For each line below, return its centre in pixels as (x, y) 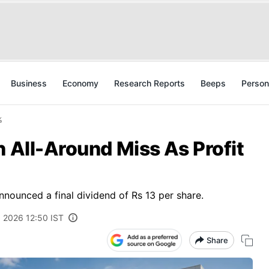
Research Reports (150, 83)
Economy (80, 83)
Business (29, 83)
